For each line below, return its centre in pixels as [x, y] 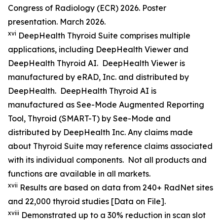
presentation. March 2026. [57, 21]
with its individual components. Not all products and [107, 160]
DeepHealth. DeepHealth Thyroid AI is [82, 91]
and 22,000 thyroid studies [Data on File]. [87, 201]
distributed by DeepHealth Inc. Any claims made [100, 132]
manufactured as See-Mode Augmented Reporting [106, 104]
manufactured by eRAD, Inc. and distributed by [98, 77]
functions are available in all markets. [79, 173]
